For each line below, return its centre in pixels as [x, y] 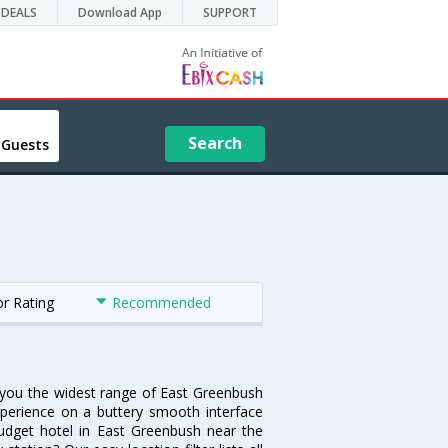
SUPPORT [230, 12]
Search [215, 143]
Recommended [161, 302]
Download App [120, 12]
